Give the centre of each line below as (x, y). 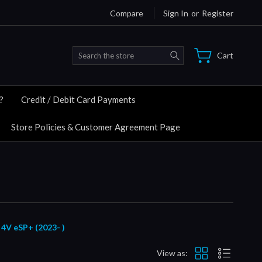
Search (196, 52)
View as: (172, 253)
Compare (127, 13)
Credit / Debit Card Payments (78, 99)
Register (218, 13)
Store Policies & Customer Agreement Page (96, 127)
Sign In (176, 13)
